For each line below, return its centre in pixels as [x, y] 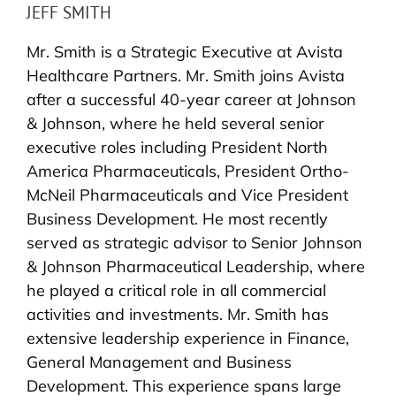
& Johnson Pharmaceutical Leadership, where [196, 267]
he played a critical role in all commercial [176, 291]
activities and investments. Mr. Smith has [178, 315]
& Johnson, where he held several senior [175, 124]
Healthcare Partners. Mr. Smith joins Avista [186, 76]
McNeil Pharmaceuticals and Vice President [187, 195]
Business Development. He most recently [177, 219]
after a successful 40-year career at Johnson [191, 100]
